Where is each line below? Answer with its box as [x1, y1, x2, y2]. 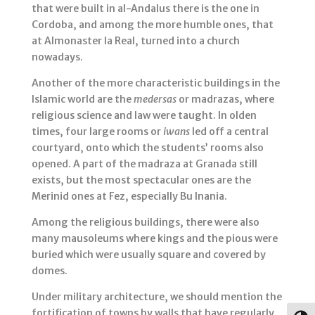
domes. [31, 264, 67, 278]
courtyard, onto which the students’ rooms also [31, 141, 264, 155]
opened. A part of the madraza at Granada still [31, 157, 257, 171]
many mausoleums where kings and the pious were [31, 232, 278, 245]
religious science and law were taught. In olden [31, 109, 257, 122]
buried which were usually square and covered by [31, 248, 266, 262]
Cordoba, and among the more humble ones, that [31, 18, 274, 32]
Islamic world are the [31, 93, 134, 106]
